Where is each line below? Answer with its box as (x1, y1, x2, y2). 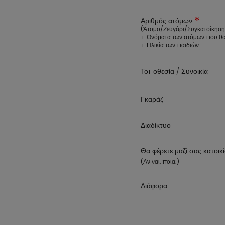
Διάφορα (141, 181, 167, 191)
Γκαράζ (141, 94, 163, 104)
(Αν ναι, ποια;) (141, 157, 179, 166)
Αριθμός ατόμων (141, 16, 194, 26)
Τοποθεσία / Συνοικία (141, 66, 208, 76)
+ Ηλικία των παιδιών (141, 41, 199, 49)
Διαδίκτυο (141, 120, 171, 130)
